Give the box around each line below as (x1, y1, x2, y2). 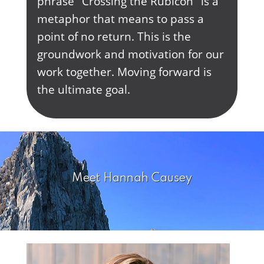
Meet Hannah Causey (72, 172, 192, 184)
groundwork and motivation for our (37, 46, 224, 62)
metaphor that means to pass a (37, 11, 204, 27)
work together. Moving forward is (37, 64, 212, 80)
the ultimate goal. (37, 81, 130, 98)
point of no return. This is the (37, 28, 191, 45)
